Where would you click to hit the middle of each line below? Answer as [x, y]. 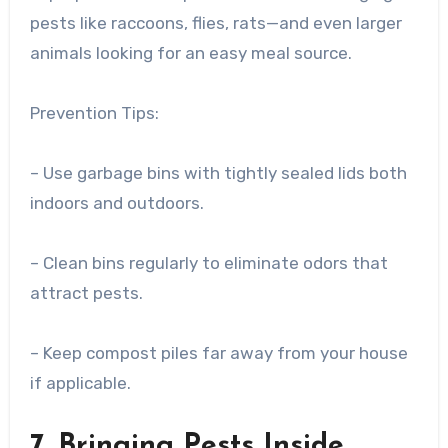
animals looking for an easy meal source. [190, 52]
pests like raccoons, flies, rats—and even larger [215, 22]
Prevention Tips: [94, 112]
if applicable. [80, 382]
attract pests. [86, 292]
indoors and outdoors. [116, 202]
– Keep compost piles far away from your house [218, 352]
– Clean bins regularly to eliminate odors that [208, 262]
